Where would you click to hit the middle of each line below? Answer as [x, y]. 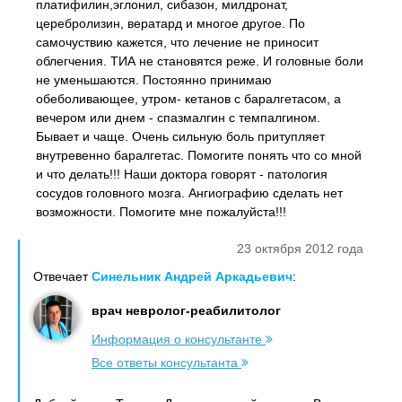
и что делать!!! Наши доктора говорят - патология [182, 174]
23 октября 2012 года [300, 249]
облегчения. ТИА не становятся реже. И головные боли [200, 61]
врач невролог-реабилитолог [186, 310]
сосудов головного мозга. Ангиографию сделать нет [189, 193]
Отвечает [62, 276]
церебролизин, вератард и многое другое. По [170, 23]
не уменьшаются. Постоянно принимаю [154, 80]
